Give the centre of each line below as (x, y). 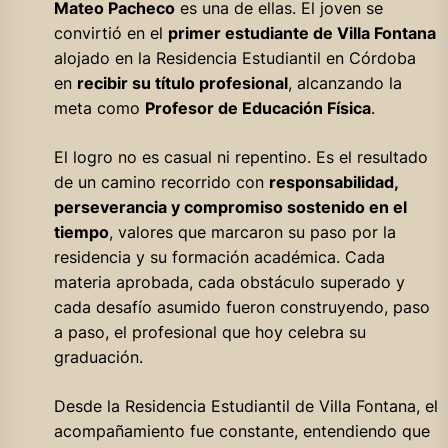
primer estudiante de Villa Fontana (301, 32)
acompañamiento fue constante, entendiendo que (241, 430)
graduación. (98, 356)
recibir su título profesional (182, 82)
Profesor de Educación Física (257, 107)
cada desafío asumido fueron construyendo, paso (241, 306)
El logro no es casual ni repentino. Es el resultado (240, 156)
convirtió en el (110, 32)
